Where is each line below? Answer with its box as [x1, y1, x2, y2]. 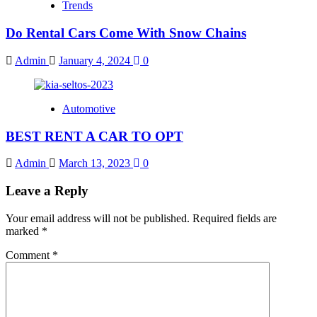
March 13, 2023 [59, 157, 133, 170]
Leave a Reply [6, 183, 88, 198]
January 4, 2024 [59, 54, 133, 67]
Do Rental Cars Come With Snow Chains [6, 25, 246, 41]
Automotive [62, 102, 115, 115]
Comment [6, 248, 52, 261]
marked [6, 224, 42, 237]
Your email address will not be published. [6, 212, 190, 224]
